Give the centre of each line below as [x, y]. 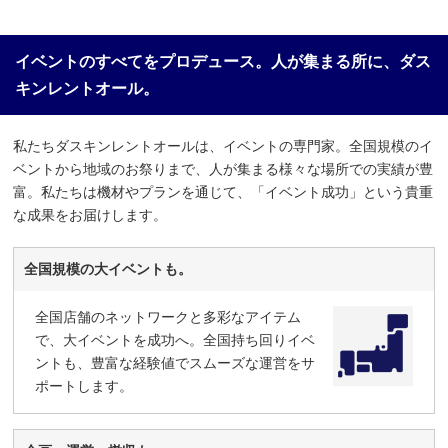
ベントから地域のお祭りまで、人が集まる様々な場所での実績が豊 [223, 168]
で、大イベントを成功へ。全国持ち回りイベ [175, 339]
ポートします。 [84, 385]
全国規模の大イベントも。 [108, 268]
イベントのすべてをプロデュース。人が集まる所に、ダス [223, 61]
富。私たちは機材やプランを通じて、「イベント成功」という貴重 [223, 191]
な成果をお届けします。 [90, 214]
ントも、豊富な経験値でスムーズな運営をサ [175, 362]
